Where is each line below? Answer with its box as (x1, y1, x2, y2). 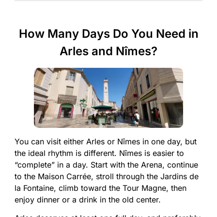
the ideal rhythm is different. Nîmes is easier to (15, 148, 184, 158)
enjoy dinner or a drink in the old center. (15, 194, 161, 204)
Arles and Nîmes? (60, 44, 157, 59)
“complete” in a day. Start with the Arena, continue (15, 159, 198, 170)
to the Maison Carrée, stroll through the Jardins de (15, 171, 199, 181)
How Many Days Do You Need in (18, 27, 199, 41)
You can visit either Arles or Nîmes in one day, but (15, 136, 197, 146)
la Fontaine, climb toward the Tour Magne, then (15, 183, 186, 193)
